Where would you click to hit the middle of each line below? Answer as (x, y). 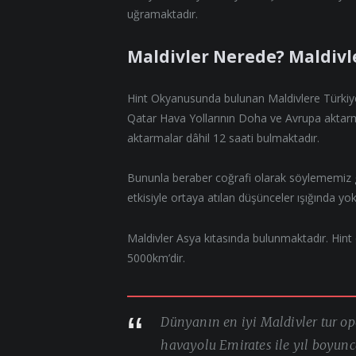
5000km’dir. (157, 258)
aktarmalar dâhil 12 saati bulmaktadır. (224, 137)
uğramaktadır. (163, 14)
